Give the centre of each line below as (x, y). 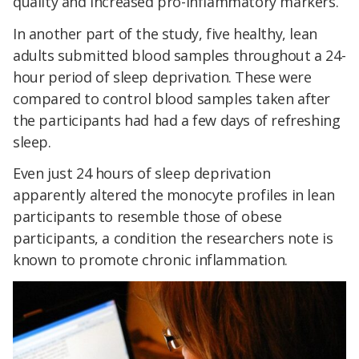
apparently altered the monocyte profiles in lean (174, 195)
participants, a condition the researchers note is (173, 238)
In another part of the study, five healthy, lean (165, 33)
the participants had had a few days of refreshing (177, 120)
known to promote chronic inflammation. (150, 260)
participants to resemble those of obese (147, 217)
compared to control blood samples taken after (172, 98)
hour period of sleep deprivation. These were (162, 77)
